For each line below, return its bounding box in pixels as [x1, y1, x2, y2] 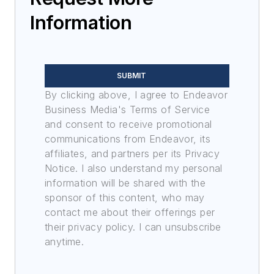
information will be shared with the [45, 176, 206, 189]
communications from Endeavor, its [45, 132, 211, 145]
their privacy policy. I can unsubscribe [45, 220, 221, 233]
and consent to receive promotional [45, 117, 212, 130]
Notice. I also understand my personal [45, 161, 223, 174]
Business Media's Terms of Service [45, 103, 210, 116]
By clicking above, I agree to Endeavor [45, 88, 228, 101]
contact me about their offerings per [45, 206, 215, 218]
